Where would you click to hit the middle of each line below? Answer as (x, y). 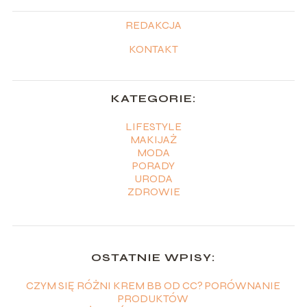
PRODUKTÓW (153, 298)
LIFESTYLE (153, 126)
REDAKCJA (153, 25)
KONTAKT (153, 49)
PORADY (153, 165)
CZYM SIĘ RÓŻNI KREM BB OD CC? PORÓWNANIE (153, 285)
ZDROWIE (153, 191)
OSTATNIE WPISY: (153, 257)
